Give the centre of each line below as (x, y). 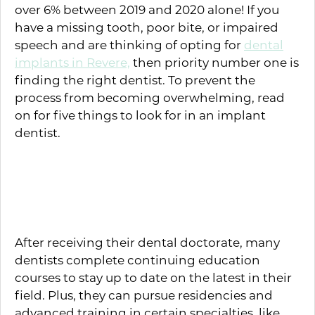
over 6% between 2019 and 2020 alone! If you (147, 9)
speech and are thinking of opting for (129, 44)
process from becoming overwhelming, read (150, 97)
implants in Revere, (72, 62)
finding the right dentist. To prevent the (135, 79)
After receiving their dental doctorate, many (147, 242)
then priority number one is (214, 62)
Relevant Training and (131, 177)
